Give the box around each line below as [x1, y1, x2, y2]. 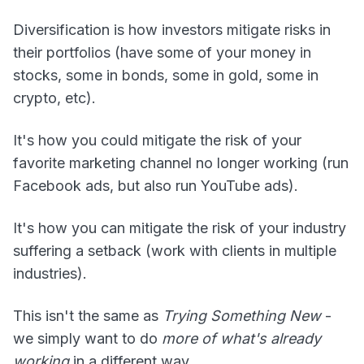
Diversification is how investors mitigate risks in [13, 20, 331, 38]
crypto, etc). [13, 89, 96, 106]
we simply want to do [13, 329, 162, 347]
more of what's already [162, 329, 321, 347]
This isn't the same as [13, 306, 162, 324]
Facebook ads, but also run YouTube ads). [13, 176, 298, 194]
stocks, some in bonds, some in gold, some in [13, 66, 318, 84]
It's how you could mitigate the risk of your [13, 131, 301, 149]
